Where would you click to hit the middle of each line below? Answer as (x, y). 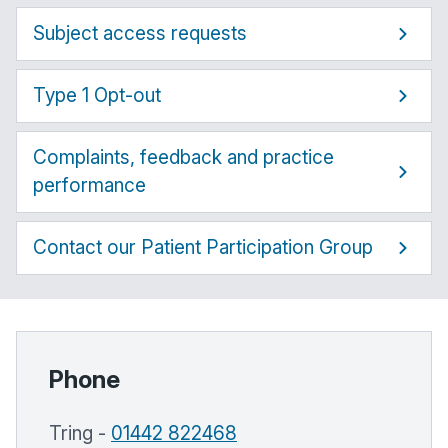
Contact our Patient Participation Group (203, 248)
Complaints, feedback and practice (183, 158)
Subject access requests (140, 34)
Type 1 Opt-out (97, 96)
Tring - (80, 434)
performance (89, 186)
